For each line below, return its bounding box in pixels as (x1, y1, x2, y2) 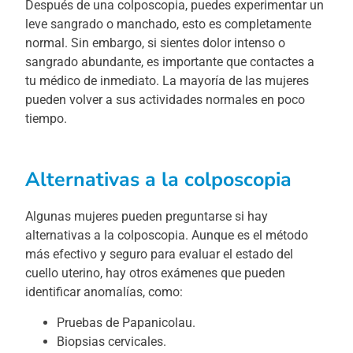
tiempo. (25, 110, 68, 126)
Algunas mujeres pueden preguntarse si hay (25, 209, 269, 225)
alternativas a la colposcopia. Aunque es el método (25, 228, 309, 243)
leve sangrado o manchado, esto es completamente (25, 16, 312, 32)
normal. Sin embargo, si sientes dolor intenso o (25, 35, 286, 50)
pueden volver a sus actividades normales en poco (25, 91, 306, 107)
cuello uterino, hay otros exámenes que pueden (25, 266, 286, 281)
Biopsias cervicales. (57, 333, 167, 349)
